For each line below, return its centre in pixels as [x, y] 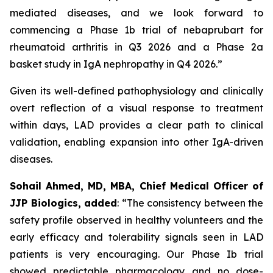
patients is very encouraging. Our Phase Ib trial [136, 254]
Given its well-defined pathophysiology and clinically [136, 91]
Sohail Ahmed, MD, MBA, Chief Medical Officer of [136, 186]
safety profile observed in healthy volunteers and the [136, 220]
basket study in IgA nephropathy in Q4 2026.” [116, 64]
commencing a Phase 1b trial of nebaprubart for [136, 30]
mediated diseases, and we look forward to [136, 13]
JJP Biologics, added [63, 203]
